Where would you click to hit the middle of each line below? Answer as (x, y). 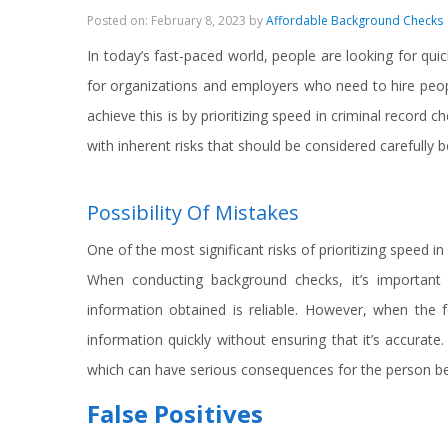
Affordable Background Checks (354, 20)
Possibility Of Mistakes (193, 212)
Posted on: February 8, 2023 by (176, 20)
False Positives (175, 413)
